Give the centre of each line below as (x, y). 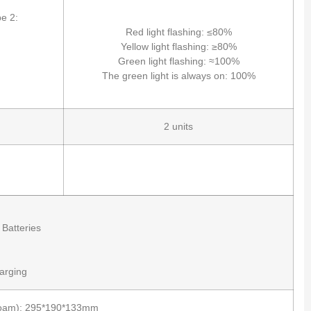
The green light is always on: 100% (178, 75)
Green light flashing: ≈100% (178, 61)
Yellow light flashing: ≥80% (178, 46)
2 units (178, 126)
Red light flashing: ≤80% (178, 32)
